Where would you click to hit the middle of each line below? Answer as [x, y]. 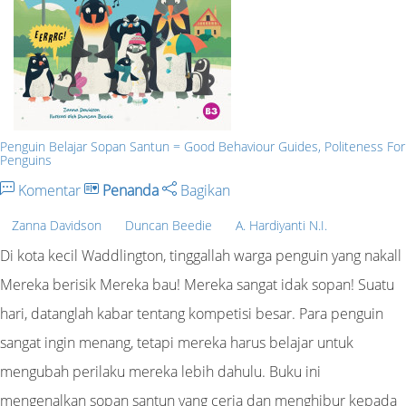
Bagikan [203, 190]
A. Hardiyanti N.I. [281, 225]
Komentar [49, 190]
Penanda [130, 190]
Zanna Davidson [57, 225]
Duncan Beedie [169, 225]
